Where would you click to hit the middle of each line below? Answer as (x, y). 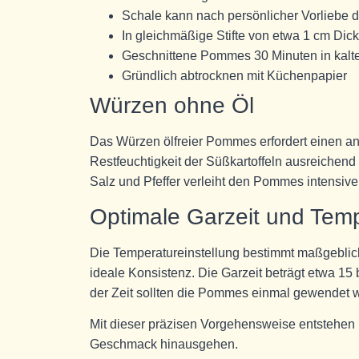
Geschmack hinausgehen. (164, 345)
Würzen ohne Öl (172, 106)
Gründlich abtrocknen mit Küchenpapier (234, 76)
